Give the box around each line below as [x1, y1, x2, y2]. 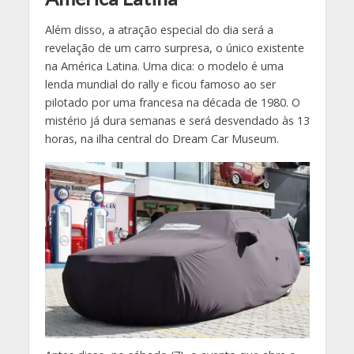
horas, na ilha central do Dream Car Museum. [44, 130, 279, 146]
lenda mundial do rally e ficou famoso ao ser [44, 76, 276, 92]
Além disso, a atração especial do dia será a [44, 21, 273, 37]
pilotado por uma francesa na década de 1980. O [44, 94, 300, 110]
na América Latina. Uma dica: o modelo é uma [44, 58, 284, 73]
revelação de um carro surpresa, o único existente [44, 40, 304, 55]
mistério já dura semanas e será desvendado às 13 [44, 112, 310, 128]
